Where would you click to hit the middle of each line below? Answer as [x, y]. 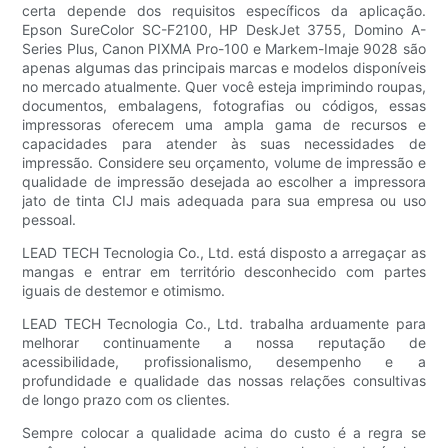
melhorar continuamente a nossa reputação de [224, 343]
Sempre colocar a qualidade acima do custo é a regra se [224, 433]
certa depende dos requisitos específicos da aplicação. [224, 11]
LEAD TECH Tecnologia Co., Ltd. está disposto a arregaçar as [224, 253]
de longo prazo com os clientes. [126, 400]
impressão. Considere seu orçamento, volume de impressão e [224, 163]
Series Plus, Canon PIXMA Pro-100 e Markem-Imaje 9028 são [224, 49]
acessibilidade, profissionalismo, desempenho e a [224, 362]
